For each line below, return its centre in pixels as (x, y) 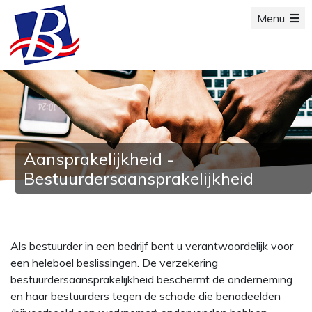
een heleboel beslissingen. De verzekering (114, 263)
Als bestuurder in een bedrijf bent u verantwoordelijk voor (152, 246)
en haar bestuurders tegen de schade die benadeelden (146, 296)
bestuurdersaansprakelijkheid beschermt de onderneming (151, 279)
